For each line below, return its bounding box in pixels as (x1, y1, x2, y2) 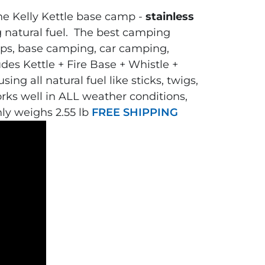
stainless (146, 10, 195, 23)
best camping (96, 26, 171, 39)
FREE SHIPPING (92, 106, 179, 119)
